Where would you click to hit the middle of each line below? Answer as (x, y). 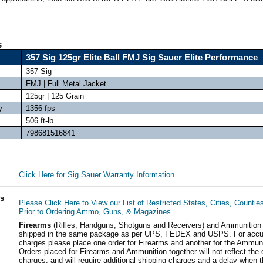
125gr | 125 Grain (55, 96)
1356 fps (40, 108)
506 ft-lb (39, 121)
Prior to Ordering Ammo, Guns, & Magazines (95, 212)
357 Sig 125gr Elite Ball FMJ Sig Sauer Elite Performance (141, 58)
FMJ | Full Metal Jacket (66, 84)
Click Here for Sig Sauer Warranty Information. (97, 175)
